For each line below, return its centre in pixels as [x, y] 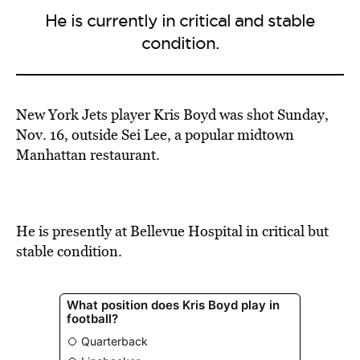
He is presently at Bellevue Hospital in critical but [172, 231]
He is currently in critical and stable [180, 20]
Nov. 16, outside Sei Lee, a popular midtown [155, 135]
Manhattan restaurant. [88, 155]
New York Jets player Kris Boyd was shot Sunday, [172, 115]
